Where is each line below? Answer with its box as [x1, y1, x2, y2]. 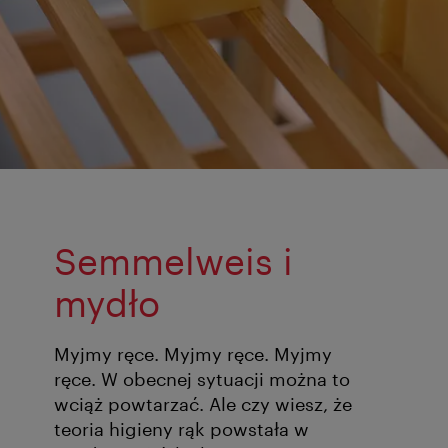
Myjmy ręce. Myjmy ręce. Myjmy [54, 343, 332, 366]
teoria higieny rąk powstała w [54, 418, 309, 441]
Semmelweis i [54, 239, 293, 282]
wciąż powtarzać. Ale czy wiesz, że [54, 393, 352, 416]
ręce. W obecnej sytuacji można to [54, 368, 350, 391]
